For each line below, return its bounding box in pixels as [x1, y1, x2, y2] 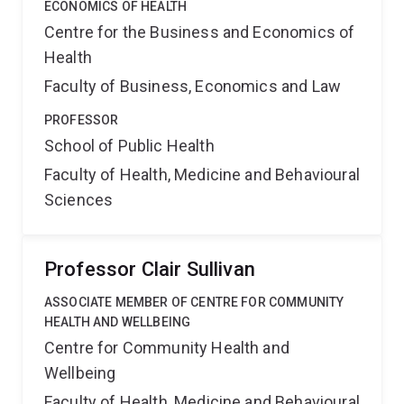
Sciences [44, 190, 114, 209]
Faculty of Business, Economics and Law [44, 77, 342, 96]
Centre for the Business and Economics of [44, 23, 355, 41]
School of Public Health [44, 136, 215, 155]
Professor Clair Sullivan [44, 258, 255, 280]
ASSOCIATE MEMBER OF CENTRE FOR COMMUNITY [44, 295, 344, 309]
